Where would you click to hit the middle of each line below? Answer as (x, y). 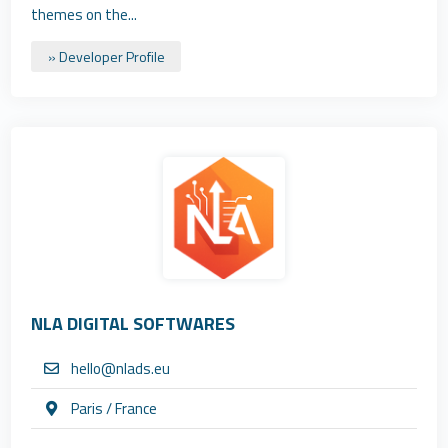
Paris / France (114, 408)
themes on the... (84, 14)
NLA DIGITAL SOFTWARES (133, 323)
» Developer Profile (106, 56)
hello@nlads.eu (121, 368)
